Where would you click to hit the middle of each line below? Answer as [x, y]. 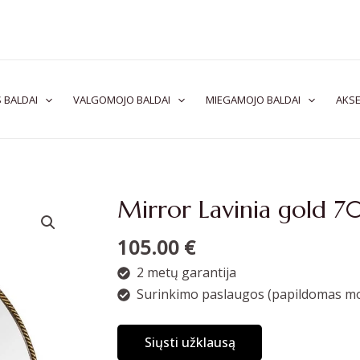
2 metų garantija [186, 272]
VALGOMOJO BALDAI [122, 99]
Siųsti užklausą [190, 343]
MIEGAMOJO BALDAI [253, 99]
